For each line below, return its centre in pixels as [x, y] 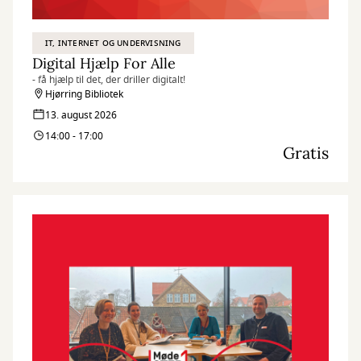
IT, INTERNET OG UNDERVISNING [113, 43]
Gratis [306, 153]
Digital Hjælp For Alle [104, 63]
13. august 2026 [81, 115]
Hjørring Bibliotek [84, 94]
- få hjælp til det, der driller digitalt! [109, 80]
